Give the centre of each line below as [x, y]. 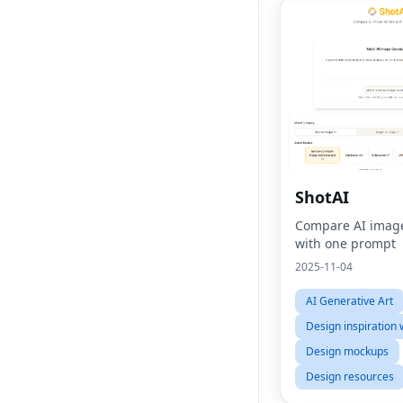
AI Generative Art [349, 301]
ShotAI [322, 197]
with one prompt [345, 243]
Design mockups [347, 351]
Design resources [350, 376]
